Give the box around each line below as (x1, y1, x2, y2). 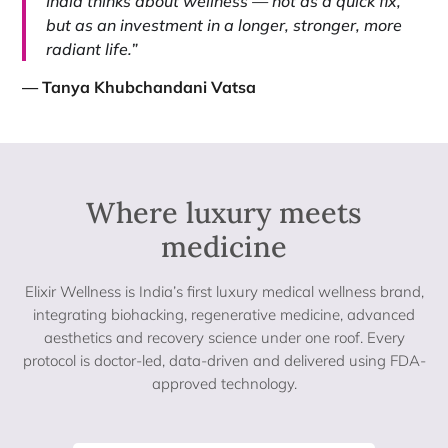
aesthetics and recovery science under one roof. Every (43, 328, 405, 348)
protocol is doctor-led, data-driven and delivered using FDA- (22, 351, 426, 371)
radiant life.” (46, 38, 139, 59)
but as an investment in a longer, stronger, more (46, 14, 403, 35)
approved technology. (151, 374, 297, 394)
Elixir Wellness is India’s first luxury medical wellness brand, (24, 282, 424, 302)
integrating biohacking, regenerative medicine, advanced (33, 305, 415, 325)
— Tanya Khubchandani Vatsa (22, 76, 257, 97)
